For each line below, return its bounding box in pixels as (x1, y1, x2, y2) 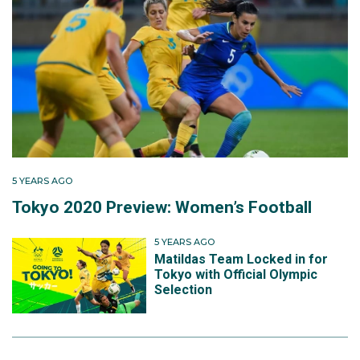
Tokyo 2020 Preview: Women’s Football (12, 198, 312, 218)
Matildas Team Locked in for (154, 251, 329, 267)
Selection (154, 281, 213, 297)
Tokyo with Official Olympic (154, 266, 318, 282)
